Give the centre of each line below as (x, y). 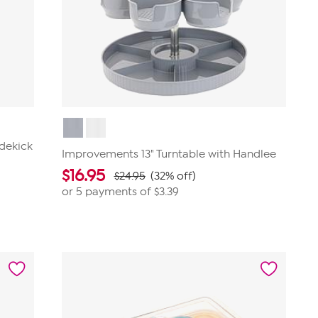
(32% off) (173, 176)
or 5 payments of (108, 192)
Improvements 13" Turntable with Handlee (169, 154)
